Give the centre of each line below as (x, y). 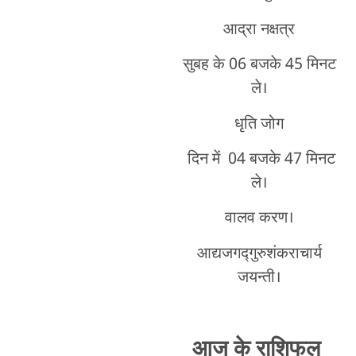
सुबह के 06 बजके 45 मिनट (259, 66)
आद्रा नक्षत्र (259, 30)
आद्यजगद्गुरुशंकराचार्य (259, 254)
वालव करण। (259, 219)
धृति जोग (259, 124)
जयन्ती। (259, 278)
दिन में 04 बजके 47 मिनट (259, 160)
